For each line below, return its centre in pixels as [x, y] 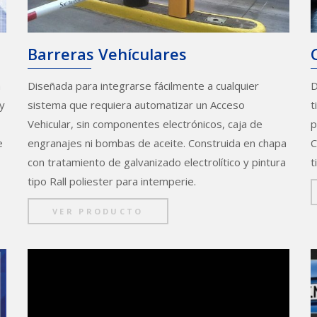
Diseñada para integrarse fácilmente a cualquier [143, 86]
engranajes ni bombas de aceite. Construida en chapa [157, 143]
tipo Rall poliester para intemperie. [112, 181]
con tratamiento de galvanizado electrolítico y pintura [157, 162]
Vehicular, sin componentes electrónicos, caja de [145, 124]
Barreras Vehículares [107, 53]
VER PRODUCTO [98, 212]
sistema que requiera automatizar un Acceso [136, 105]
